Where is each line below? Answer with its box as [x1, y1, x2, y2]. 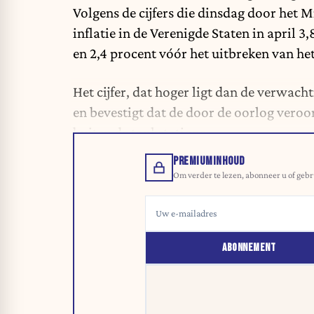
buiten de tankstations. [73, 123, 209, 141]
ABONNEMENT [222, 241, 276, 255]
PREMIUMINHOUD [173, 154, 245, 169]
